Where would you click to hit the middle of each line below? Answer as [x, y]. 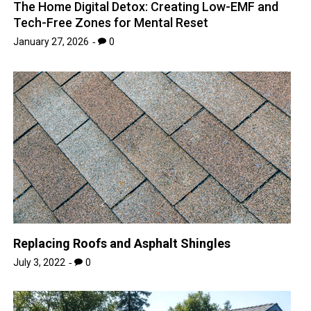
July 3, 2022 [40, 262]
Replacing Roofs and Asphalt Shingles [122, 243]
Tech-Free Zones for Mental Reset [111, 22]
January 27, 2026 [51, 41]
